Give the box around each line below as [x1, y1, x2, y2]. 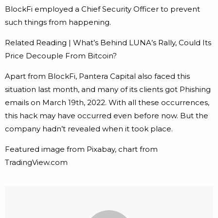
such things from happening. [5, 18, 111, 27]
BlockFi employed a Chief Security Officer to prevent [5, 4, 200, 14]
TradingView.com [5, 158, 68, 167]
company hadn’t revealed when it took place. [5, 124, 173, 134]
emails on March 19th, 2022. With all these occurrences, [5, 98, 209, 108]
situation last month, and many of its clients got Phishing [5, 85, 211, 94]
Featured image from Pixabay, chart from [5, 145, 158, 154]
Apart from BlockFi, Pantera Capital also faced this [5, 72, 190, 81]
